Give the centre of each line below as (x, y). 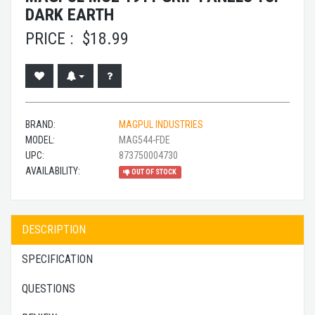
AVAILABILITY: (53, 171)
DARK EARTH (70, 14)
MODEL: (40, 140)
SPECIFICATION (57, 259)
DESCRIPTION (54, 229)
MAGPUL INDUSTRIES (161, 124)
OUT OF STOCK (154, 172)
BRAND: (40, 124)
